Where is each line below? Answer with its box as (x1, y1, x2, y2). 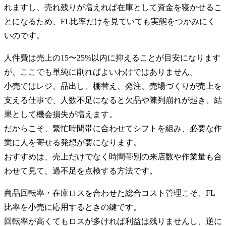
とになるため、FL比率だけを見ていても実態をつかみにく (4, 17, 215, 26)
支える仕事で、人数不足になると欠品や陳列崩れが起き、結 (4, 96, 222, 105)
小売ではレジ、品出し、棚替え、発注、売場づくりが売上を (4, 82, 222, 91)
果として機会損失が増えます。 (4, 110, 117, 119)
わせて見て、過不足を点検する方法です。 (4, 166, 157, 176)
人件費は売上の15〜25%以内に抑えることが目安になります (4, 53, 220, 63)
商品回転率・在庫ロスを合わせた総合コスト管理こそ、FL (4, 189, 215, 198)
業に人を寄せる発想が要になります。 (4, 138, 141, 147)
